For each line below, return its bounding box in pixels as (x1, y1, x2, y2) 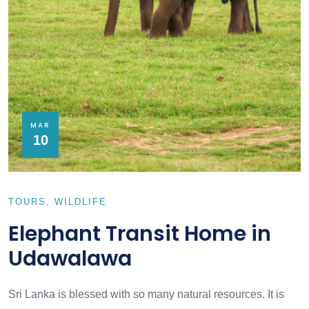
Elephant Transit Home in (8, 219, 271, 249)
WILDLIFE (54, 197, 107, 208)
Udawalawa (8, 244, 132, 274)
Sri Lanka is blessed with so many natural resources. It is (8, 288, 284, 301)
